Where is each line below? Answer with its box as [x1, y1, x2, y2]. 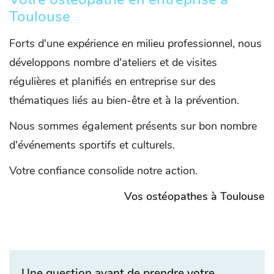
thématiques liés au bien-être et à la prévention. [9, 92, 239, 108]
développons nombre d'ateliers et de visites [9, 54, 217, 70]
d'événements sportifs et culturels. [9, 137, 175, 152]
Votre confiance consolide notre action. [9, 163, 198, 178]
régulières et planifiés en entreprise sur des [9, 73, 216, 89]
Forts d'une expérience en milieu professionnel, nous [9, 35, 262, 51]
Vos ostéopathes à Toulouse [124, 188, 265, 204]
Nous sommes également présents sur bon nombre [9, 118, 257, 133]
